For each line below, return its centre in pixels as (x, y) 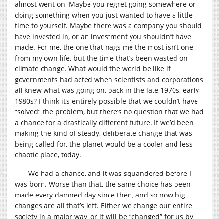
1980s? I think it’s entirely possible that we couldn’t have (106, 101)
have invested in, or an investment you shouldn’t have (103, 36)
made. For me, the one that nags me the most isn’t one (104, 47)
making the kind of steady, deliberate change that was (103, 133)
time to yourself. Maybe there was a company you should (108, 25)
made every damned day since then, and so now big (100, 195)
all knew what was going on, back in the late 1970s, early (107, 90)
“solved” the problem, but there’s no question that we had (109, 111)
